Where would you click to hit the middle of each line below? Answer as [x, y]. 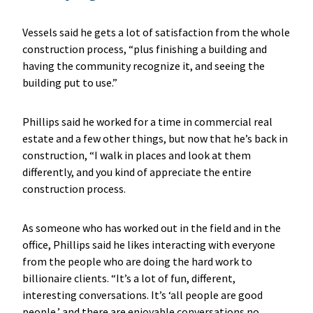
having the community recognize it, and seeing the [143, 65]
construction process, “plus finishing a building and [144, 49]
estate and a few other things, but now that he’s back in [155, 138]
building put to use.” [72, 82]
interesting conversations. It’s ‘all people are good [142, 294]
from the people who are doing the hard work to [137, 261]
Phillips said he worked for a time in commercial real [147, 121]
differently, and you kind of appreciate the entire [137, 172]
